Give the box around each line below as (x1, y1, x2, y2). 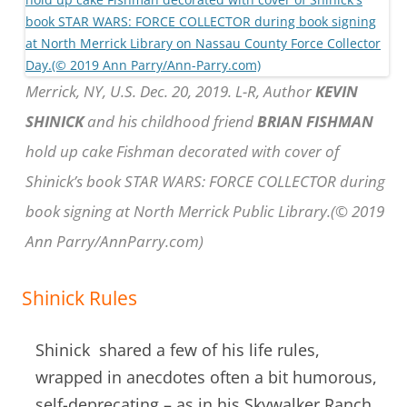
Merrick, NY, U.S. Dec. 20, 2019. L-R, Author (25, 80, 315, 102)
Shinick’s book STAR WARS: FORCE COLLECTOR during (25, 170, 385, 192)
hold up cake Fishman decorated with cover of (25, 140, 339, 162)
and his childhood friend (84, 110, 257, 132)
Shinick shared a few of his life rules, (35, 338, 320, 361)
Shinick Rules (22, 284, 137, 311)
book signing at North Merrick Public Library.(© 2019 (25, 200, 384, 222)
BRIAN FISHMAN (257, 110, 373, 132)
